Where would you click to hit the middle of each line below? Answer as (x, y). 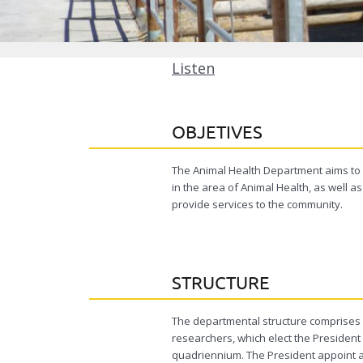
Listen (193, 68)
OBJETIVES (217, 131)
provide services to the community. (257, 204)
